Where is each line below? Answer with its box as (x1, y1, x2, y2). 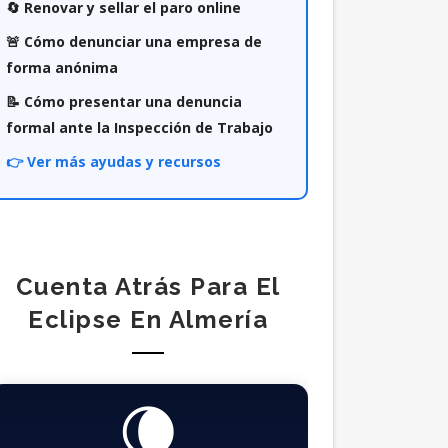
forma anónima (5, 58, 118, 77)
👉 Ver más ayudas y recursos (5, 152, 221, 171)
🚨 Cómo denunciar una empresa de (5, 32, 262, 51)
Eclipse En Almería (28, 305, 269, 334)
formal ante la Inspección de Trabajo (5, 118, 273, 137)
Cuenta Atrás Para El (15, 272, 281, 301)
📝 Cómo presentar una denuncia (5, 92, 242, 111)
